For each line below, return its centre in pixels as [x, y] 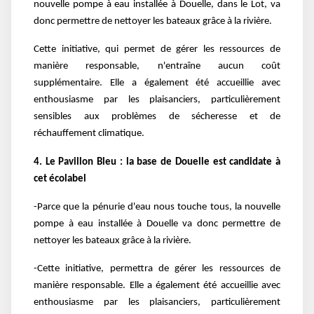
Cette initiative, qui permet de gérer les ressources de [157, 50]
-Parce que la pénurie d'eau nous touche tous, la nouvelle [157, 207]
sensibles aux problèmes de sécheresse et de [157, 117]
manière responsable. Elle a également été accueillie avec [157, 286]
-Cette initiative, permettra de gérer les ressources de [157, 269]
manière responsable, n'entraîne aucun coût [157, 67]
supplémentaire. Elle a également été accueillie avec [157, 83]
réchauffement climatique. [89, 134]
